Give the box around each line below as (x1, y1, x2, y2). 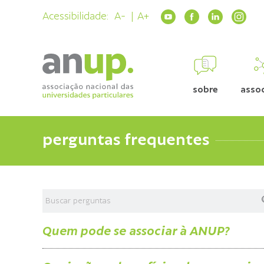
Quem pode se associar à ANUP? (42, 225, 230, 238)
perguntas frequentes (42, 132, 210, 148)
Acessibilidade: (42, 11, 108, 22)
